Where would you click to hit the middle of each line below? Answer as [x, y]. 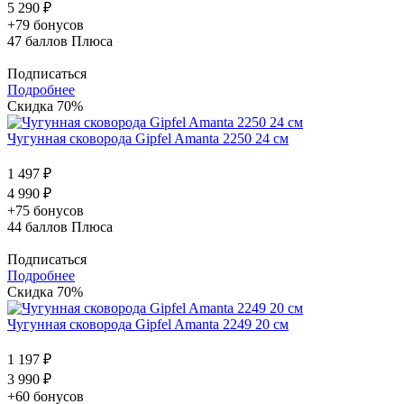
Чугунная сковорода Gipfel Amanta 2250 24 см [148, 138]
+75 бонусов [46, 210]
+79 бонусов [46, 24]
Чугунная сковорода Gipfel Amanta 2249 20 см [148, 324]
